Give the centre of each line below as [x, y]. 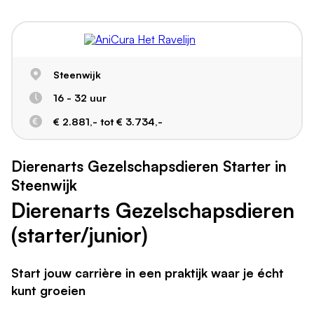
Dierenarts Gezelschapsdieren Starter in [149, 166]
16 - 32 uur [80, 98]
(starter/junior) [80, 234]
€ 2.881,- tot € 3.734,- [108, 121]
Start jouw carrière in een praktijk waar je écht [148, 272]
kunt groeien [48, 290]
